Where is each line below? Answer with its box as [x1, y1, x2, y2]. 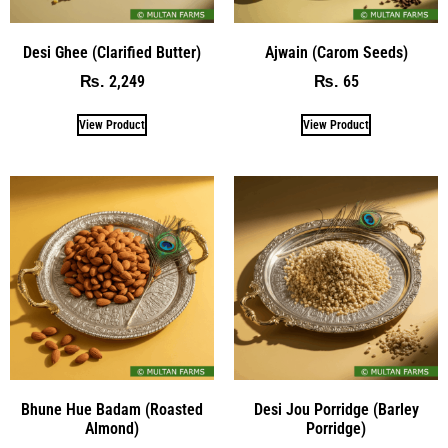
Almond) [85, 418, 139, 438]
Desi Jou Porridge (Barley [253, 399, 419, 419]
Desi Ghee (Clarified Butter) [23, 42, 201, 62]
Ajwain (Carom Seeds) [264, 42, 408, 62]
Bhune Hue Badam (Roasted [21, 399, 203, 419]
